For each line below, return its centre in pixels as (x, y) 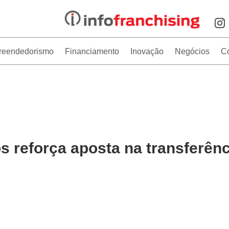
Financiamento (92, 51)
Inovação (147, 51)
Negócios (192, 51)
